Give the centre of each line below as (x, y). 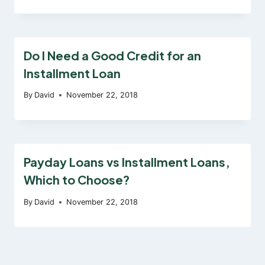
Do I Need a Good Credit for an (112, 55)
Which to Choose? (77, 180)
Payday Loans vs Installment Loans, (127, 162)
